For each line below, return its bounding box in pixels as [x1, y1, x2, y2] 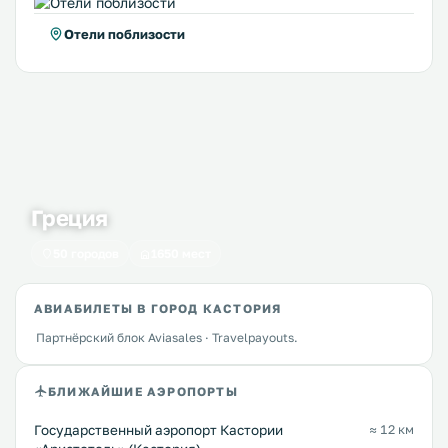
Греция [31, 204, 108, 231]
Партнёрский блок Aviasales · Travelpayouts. [36, 330, 298, 345]
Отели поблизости [64, 26, 185, 42]
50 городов [53, 246, 119, 261]
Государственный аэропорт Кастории [34, 422, 283, 438]
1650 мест [151, 246, 211, 261]
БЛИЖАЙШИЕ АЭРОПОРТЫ [48, 383, 238, 399]
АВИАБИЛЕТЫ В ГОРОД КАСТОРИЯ [34, 301, 282, 316]
